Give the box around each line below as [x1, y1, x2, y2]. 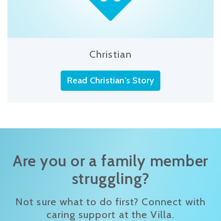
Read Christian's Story [67, 74, 154, 86]
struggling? [72, 169, 149, 188]
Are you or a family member [12, 151, 209, 170]
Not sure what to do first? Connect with [15, 195, 206, 208]
